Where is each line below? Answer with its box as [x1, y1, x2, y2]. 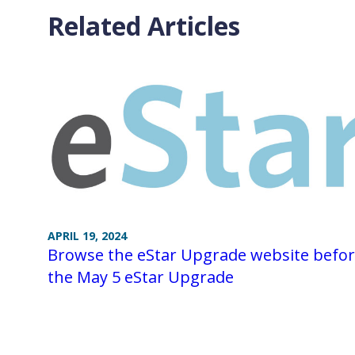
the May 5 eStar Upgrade [48, 265, 234, 288]
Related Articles [48, 9, 240, 44]
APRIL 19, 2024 [48, 227, 127, 243]
